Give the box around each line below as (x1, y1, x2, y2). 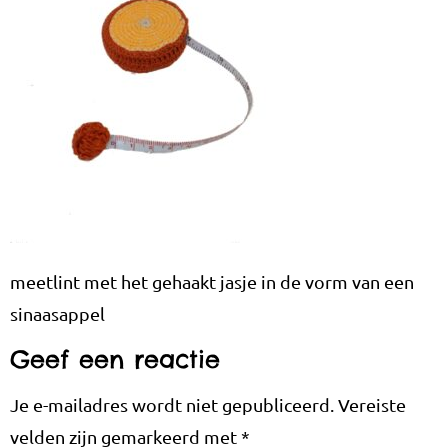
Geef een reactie (10, 343, 220, 374)
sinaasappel (10, 303, 105, 325)
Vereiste (338, 393, 406, 415)
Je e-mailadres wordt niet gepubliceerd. (10, 393, 334, 415)
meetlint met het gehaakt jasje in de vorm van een (10, 271, 414, 293)
